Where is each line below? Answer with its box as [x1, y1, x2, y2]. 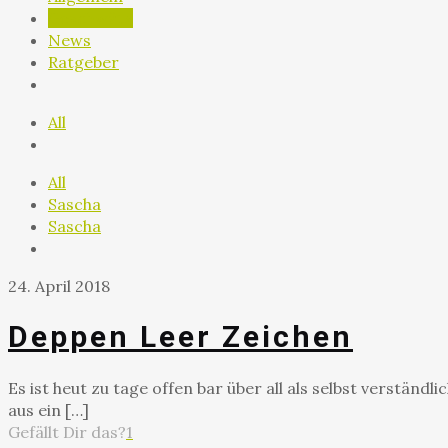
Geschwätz [48, 7, 133, 28]
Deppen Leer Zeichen [8, 318, 353, 354]
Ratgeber [48, 51, 119, 72]
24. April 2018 [8, 275, 110, 296]
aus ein [8, 399, 61, 420]
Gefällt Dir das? [8, 421, 126, 442]
